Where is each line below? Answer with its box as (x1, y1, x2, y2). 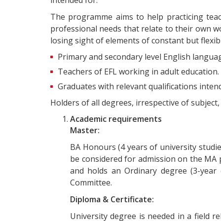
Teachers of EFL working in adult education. (58, 66, 219, 77)
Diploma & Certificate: (70, 193, 154, 205)
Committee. (70, 177, 112, 188)
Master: (70, 124, 100, 136)
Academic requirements (70, 113, 162, 124)
